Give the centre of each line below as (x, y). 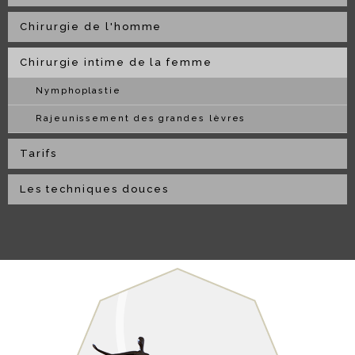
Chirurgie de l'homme (91, 27)
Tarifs (38, 154)
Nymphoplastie (78, 91)
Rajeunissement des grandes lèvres (141, 119)
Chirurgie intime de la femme (116, 63)
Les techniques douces (95, 189)
